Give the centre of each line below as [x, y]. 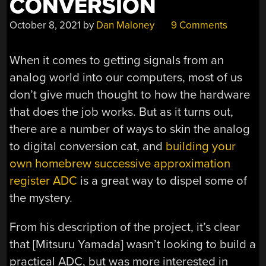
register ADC [44, 180]
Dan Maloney [126, 26]
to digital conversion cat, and [88, 146]
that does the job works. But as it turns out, [122, 112]
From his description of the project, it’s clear [125, 227]
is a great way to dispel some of [162, 180]
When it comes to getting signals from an [117, 60]
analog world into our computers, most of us [126, 77]
